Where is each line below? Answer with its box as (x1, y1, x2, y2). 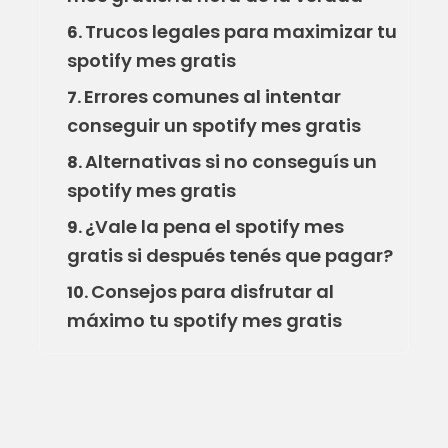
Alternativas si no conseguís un (84, 148, 377, 174)
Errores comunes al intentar (83, 83, 341, 109)
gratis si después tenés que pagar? (66, 242, 393, 268)
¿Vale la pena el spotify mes (84, 213, 344, 239)
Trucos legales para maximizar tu (84, 18, 397, 44)
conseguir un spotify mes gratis (66, 112, 361, 138)
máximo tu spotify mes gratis (66, 307, 342, 333)
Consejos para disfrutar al (90, 278, 334, 304)
